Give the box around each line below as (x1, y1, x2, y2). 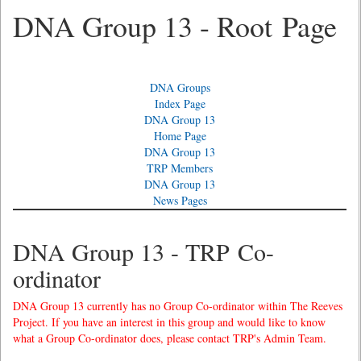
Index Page (154, 96, 205, 111)
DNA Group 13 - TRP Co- (13, 235, 274, 268)
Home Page (153, 128, 206, 143)
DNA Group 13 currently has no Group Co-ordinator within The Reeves (13, 298, 342, 313)
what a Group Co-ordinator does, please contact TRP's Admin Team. (13, 330, 326, 346)
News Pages (152, 193, 207, 208)
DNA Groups (149, 80, 210, 95)
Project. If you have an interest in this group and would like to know (13, 314, 326, 330)
